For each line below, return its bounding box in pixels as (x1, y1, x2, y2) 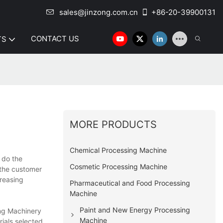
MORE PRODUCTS (70, 118, 157, 130)
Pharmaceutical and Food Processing (70, 178, 191, 187)
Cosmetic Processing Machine (70, 162, 168, 171)
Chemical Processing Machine (70, 145, 167, 154)
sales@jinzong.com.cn (59, 7, 138, 17)
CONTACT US (31, 34, 79, 43)
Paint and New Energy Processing (80, 205, 191, 214)
